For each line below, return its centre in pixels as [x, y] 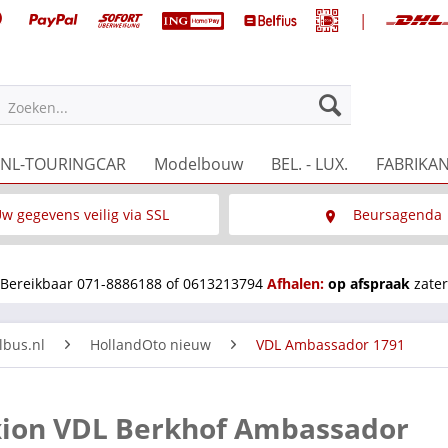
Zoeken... [38, 107]
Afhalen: [295, 283]
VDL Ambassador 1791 [330, 344]
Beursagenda [398, 214]
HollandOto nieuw [150, 344]
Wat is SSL [80, 255]
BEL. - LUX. [309, 163]
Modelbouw [198, 163]
